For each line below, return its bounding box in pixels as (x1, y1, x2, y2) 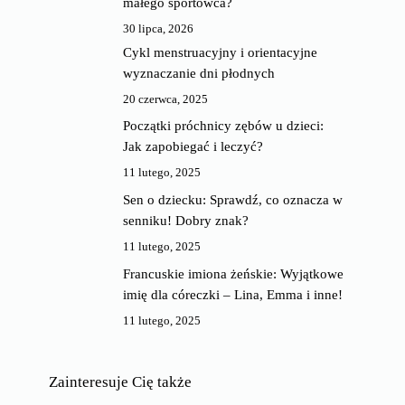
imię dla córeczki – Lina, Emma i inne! (122, 287, 343, 302)
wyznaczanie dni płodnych (122, 65, 275, 80)
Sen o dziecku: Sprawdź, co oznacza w (122, 192, 343, 207)
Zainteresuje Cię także (49, 372, 193, 391)
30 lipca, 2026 (122, 22, 193, 36)
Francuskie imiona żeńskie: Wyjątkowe (122, 266, 344, 281)
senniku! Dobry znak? (122, 212, 249, 228)
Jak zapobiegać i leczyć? (122, 139, 263, 155)
